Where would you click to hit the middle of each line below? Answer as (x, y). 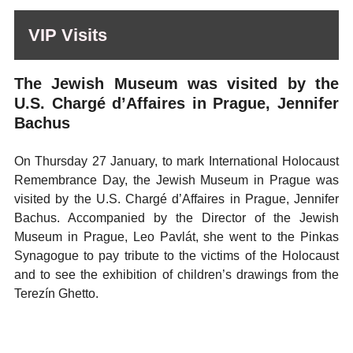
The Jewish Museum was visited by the (176, 84)
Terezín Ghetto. (56, 294)
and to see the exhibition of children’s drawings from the (176, 275)
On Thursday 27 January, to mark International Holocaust (176, 161)
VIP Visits (68, 35)
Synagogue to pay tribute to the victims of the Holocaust (176, 256)
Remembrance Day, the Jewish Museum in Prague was (176, 180)
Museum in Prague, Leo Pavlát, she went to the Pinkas (176, 237)
